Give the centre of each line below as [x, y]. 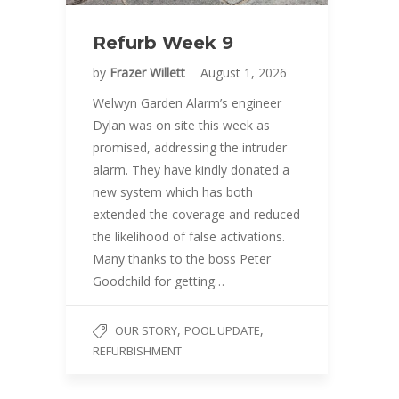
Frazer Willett [149, 73]
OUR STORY [146, 331]
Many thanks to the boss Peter [182, 259]
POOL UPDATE [222, 331]
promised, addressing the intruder [190, 148]
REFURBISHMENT [137, 351]
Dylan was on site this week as [181, 126]
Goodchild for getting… [159, 281]
